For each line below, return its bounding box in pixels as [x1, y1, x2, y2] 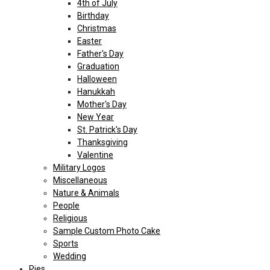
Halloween [77, 74, 117, 84]
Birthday [77, 10, 109, 20]
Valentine [77, 149, 113, 160]
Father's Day [77, 48, 124, 58]
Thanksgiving [77, 137, 128, 147]
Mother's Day [77, 99, 127, 109]
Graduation [77, 61, 119, 71]
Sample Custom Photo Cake [53, 225, 160, 236]
